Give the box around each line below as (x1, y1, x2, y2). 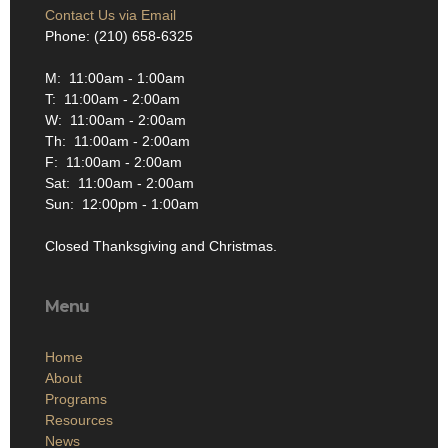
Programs (45, 390, 107, 407)
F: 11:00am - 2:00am (45, 153, 182, 170)
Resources (45, 411, 113, 428)
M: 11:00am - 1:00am (45, 69, 185, 86)
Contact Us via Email (45, 6, 176, 23)
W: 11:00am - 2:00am (45, 111, 186, 128)
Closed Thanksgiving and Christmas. (45, 237, 277, 254)
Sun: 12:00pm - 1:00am (45, 195, 199, 212)
